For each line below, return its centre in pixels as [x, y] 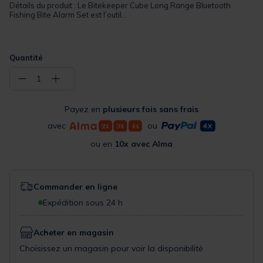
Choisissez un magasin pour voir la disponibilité [111, 249]
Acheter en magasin [74, 233]
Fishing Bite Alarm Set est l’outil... [68, 14]
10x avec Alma [144, 144]
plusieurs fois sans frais [151, 109]
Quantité [26, 58]
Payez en [84, 109]
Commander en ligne [75, 187]
